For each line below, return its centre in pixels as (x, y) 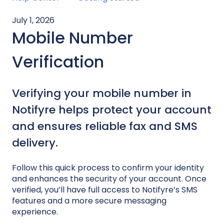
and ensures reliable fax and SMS (105, 126)
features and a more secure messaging (89, 200)
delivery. (35, 143)
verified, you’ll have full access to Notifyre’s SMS (105, 189)
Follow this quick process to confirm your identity (108, 167)
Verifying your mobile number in (102, 93)
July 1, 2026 (33, 20)
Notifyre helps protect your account (112, 110)
